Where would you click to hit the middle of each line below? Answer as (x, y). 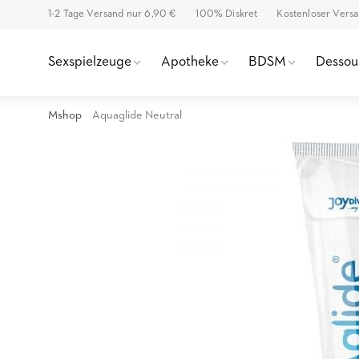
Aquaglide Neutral (137, 116)
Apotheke (190, 62)
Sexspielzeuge (90, 62)
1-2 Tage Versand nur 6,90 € (113, 14)
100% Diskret (227, 14)
